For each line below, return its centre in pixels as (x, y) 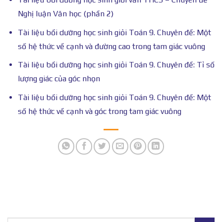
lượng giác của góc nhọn (59, 79)
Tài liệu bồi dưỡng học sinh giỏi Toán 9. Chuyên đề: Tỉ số (116, 65)
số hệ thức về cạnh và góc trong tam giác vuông (99, 111)
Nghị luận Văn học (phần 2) (65, 13)
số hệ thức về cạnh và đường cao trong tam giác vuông (111, 46)
